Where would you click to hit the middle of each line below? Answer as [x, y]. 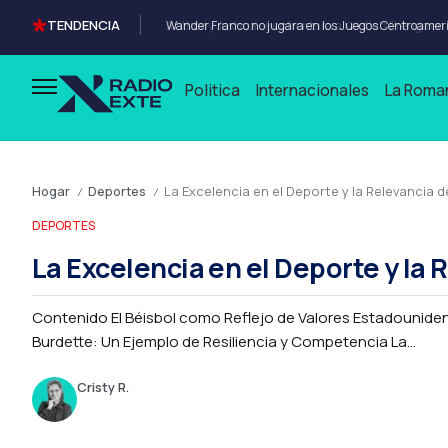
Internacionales [311, 90]
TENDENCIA [83, 25]
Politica [212, 90]
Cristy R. [103, 386]
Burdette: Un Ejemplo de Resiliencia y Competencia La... [224, 341]
